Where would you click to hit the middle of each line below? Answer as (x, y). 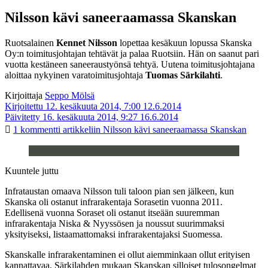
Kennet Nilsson (86, 42)
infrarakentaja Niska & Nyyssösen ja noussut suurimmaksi (115, 223)
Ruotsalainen (29, 42)
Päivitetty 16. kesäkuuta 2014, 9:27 (71, 117)
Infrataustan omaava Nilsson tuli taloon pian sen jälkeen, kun (119, 191)
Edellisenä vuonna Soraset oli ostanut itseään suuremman (112, 212)
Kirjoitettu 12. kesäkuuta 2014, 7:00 (73, 106)
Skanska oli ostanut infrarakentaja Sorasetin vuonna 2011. (114, 202)
